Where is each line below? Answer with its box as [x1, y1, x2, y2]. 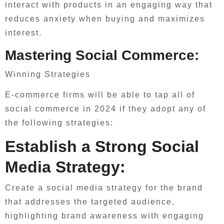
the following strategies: [5, 118, 113, 127]
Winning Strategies [5, 70, 90, 78]
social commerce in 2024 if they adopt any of [5, 104, 206, 113]
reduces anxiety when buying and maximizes [5, 14, 205, 23]
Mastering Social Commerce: [5, 47, 199, 63]
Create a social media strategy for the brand [5, 183, 203, 192]
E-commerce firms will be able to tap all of [5, 90, 195, 99]
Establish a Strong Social [5, 137, 199, 155]
